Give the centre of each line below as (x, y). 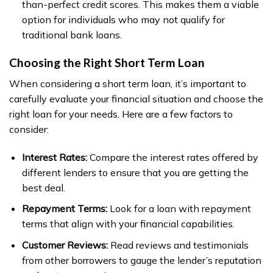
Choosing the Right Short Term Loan (107, 63)
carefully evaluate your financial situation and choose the (136, 98)
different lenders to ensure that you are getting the (135, 172)
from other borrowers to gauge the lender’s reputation (141, 260)
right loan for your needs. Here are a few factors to (121, 114)
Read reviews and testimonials (178, 245)
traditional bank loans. (72, 35)
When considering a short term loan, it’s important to (128, 83)
